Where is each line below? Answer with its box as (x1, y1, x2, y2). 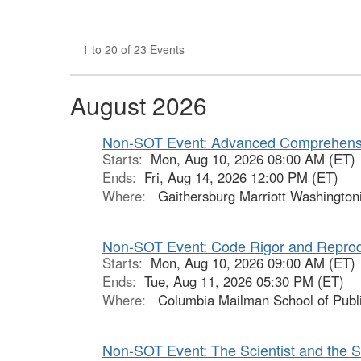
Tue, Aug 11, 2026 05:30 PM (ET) (144, 271, 344, 291)
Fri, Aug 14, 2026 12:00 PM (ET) (144, 167, 338, 187)
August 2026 (70, 87, 207, 122)
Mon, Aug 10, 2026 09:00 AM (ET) (151, 252, 355, 272)
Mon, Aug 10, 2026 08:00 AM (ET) (151, 148, 355, 168)
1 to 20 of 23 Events (82, 40, 185, 57)
